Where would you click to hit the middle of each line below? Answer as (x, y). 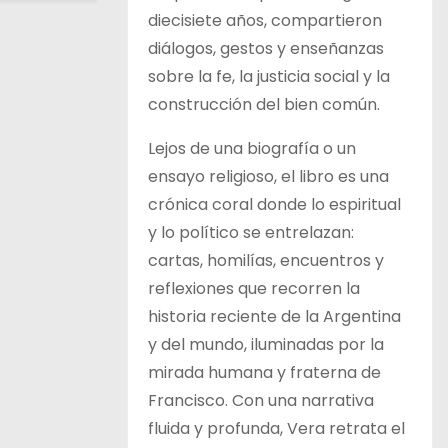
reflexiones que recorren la (254, 288)
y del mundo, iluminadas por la (266, 344)
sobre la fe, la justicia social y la (269, 76)
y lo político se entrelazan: (251, 232)
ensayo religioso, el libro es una (268, 176)
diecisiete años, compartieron (265, 20)
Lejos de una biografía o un (252, 148)
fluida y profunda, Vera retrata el (276, 428)
